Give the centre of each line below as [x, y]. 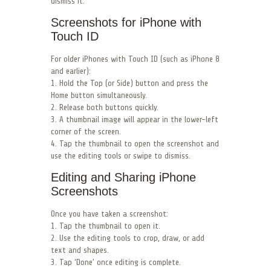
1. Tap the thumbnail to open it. [106, 226]
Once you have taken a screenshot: [109, 214]
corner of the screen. [86, 132]
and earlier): [71, 71]
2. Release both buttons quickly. [105, 108]
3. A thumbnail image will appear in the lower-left [135, 120]
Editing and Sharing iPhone [123, 178]
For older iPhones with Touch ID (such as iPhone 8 [135, 59]
